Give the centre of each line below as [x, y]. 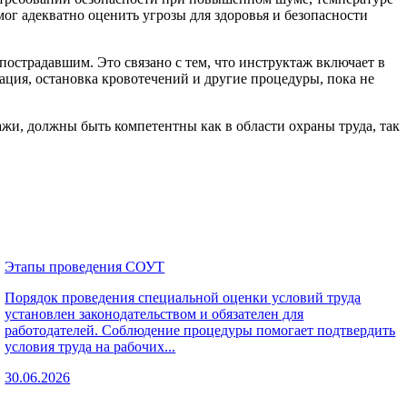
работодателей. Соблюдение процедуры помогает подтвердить [200, 330]
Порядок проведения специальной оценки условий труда [183, 297]
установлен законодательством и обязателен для [154, 313]
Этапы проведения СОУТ [85, 266]
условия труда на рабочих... [90, 346]
